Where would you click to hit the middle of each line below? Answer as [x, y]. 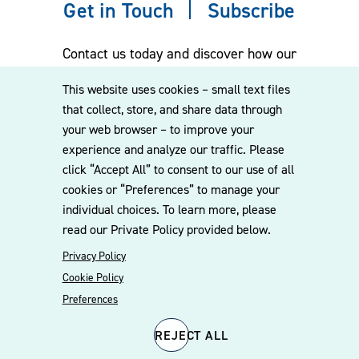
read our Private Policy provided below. [166, 230]
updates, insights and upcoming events [179, 118]
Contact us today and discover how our [179, 53]
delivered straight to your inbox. [179, 139]
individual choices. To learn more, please [169, 210]
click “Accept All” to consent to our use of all [178, 169]
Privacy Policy [94, 256]
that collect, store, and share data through [172, 109]
